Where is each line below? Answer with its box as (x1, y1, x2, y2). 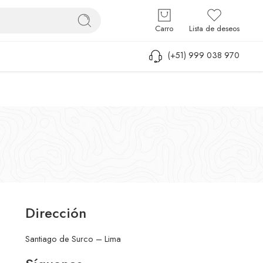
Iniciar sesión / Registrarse (144, 6, 240, 18)
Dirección (25, 202, 86, 223)
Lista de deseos (189, 23, 240, 34)
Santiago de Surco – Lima (25, 232, 121, 245)
